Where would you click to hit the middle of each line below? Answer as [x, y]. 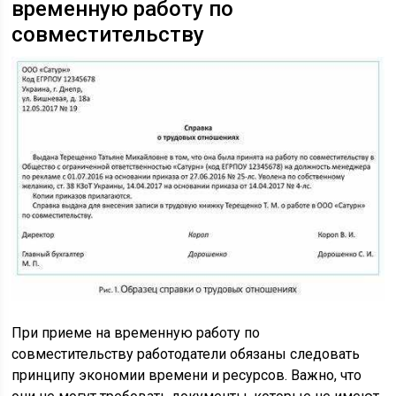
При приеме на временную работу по [136, 333]
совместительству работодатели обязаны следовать [186, 354]
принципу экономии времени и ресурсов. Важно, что [187, 376]
